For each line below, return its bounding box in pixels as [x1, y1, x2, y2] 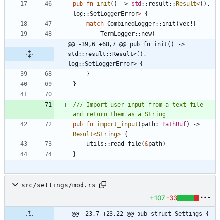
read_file [110, 140, 141, 148]
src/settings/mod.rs [21, 181, 96, 189]
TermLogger [100, 30, 135, 38]
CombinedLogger [107, 20, 155, 27]
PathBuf [162, 121, 186, 128]
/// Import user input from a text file [73, 101, 203, 109]
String [97, 131, 117, 138]
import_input [97, 121, 138, 128]
